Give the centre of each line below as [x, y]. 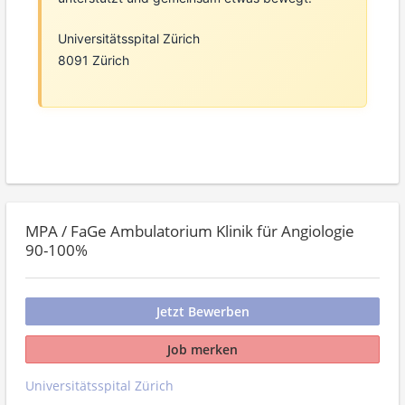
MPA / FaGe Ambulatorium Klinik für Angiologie [190, 231]
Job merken [202, 349]
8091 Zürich [93, 61]
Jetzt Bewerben [202, 311]
